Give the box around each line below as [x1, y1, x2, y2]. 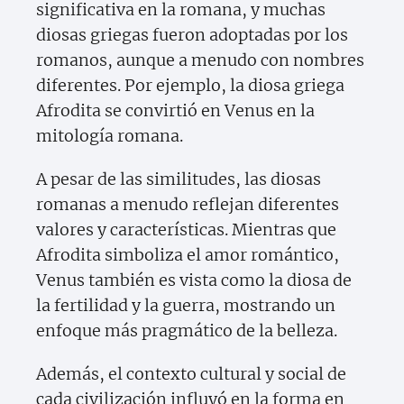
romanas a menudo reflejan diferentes [36, 194, 339, 216]
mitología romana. [36, 125, 183, 147]
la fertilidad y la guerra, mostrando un [36, 295, 335, 317]
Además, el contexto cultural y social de [36, 363, 346, 385]
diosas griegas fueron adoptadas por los [36, 24, 348, 46]
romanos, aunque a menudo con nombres [36, 50, 364, 71]
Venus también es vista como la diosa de [36, 270, 352, 291]
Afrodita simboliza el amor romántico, [36, 244, 339, 266]
